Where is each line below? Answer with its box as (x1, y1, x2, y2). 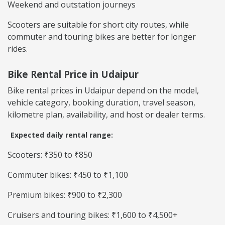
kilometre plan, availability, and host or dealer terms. (8, 109, 205, 121)
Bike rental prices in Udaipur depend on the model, (8, 85, 199, 96)
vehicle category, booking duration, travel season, (8, 97, 195, 108)
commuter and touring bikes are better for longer (8, 31, 196, 43)
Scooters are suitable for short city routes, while (8, 19, 189, 31)
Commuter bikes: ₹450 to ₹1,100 (8, 169, 128, 181)
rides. (8, 43, 28, 55)
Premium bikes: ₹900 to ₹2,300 (8, 189, 122, 201)
